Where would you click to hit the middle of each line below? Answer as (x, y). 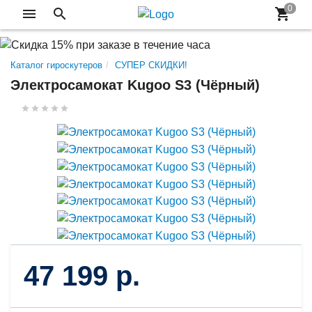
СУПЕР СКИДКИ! (151, 65)
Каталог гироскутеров (56, 65)
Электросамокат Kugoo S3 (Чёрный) (135, 85)
